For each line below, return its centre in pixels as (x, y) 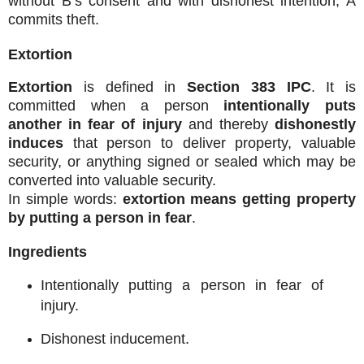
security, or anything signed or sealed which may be (182, 161)
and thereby (228, 124)
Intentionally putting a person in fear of (182, 286)
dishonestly (316, 124)
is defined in (130, 87)
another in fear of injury (95, 124)
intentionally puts (290, 105)
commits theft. (54, 19)
